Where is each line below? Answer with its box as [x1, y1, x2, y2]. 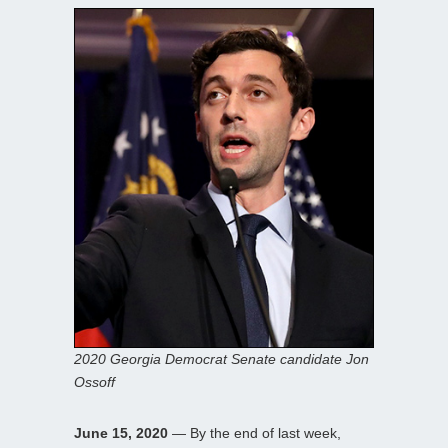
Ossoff [74, 374, 115, 391]
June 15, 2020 [74, 425, 168, 442]
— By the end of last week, [168, 425, 341, 442]
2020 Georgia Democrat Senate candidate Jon [74, 351, 369, 368]
